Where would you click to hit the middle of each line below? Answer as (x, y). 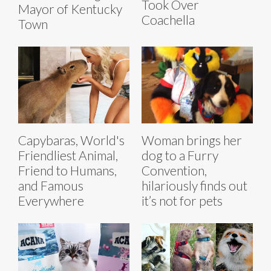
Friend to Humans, (67, 171)
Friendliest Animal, (68, 155)
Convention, (174, 171)
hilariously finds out (194, 186)
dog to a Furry (180, 155)
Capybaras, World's (71, 140)
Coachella (168, 20)
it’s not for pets (182, 201)
